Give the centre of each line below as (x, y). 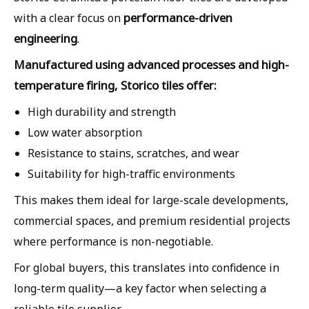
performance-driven (178, 17)
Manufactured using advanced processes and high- (151, 64)
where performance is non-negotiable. (113, 241)
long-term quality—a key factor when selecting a (140, 288)
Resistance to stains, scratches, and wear (133, 153)
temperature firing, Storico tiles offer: (115, 85)
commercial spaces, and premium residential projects (152, 220)
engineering (46, 38)
